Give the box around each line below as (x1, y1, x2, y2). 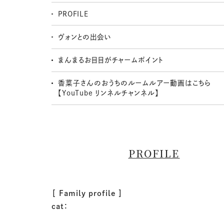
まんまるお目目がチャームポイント (58, 56, 164, 64)
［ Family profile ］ (51, 189, 123, 197)
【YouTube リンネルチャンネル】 (58, 89, 159, 97)
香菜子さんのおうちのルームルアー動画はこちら (58, 79, 211, 87)
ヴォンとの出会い (58, 33, 111, 40)
